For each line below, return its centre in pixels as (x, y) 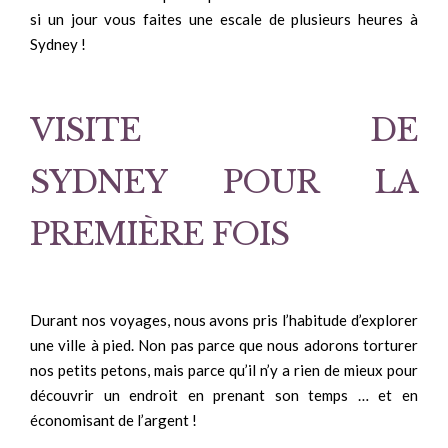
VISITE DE (224, 130)
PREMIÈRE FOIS (159, 234)
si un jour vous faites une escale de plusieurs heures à (224, 18)
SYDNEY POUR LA (224, 182)
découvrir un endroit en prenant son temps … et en (224, 394)
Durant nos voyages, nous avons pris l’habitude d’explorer (224, 319)
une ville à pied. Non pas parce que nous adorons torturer (224, 344)
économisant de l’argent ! (113, 419)
